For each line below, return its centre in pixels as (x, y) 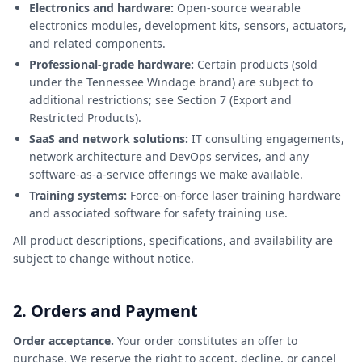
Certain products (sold (256, 64)
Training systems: (78, 195)
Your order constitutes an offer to (206, 341)
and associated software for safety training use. (158, 213)
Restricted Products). (85, 118)
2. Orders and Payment (105, 311)
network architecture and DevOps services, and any (169, 156)
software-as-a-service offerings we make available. (166, 174)
